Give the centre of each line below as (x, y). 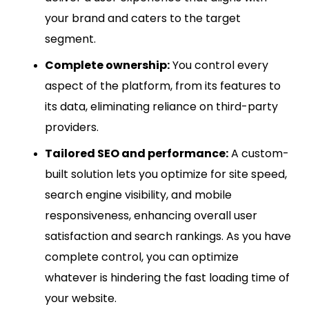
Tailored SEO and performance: (137, 154)
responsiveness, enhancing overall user (151, 216)
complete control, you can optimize (142, 257)
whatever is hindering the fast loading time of (167, 278)
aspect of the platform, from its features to (163, 86)
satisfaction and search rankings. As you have (168, 237)
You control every (219, 66)
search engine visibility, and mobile (138, 195)
